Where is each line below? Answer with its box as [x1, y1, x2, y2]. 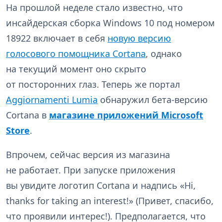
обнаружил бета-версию [98, 94, 208, 106]
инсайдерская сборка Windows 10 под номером [6, 17, 215, 29]
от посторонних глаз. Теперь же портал [6, 78, 180, 91]
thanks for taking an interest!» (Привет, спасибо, [6, 195, 214, 207]
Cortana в [6, 109, 49, 121]
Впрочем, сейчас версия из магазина [6, 149, 170, 161]
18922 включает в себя [6, 32, 108, 45]
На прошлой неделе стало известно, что [6, 1, 183, 14]
